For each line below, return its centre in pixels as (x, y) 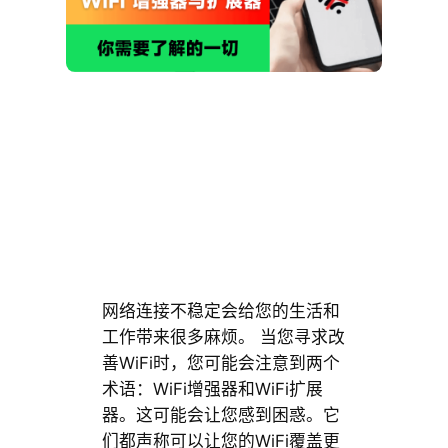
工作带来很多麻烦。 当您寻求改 (223, 337)
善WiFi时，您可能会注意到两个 (220, 363)
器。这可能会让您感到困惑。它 (220, 415)
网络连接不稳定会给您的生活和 (220, 311)
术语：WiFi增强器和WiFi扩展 (212, 389)
